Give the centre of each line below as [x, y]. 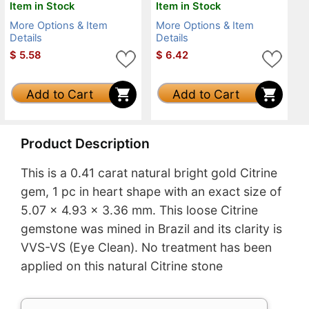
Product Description [85, 143]
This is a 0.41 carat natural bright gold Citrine [149, 173]
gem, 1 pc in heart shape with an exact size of [151, 192]
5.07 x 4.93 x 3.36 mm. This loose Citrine [139, 210]
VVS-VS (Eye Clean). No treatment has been [146, 248]
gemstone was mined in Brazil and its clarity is [151, 229]
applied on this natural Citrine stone [122, 266]
